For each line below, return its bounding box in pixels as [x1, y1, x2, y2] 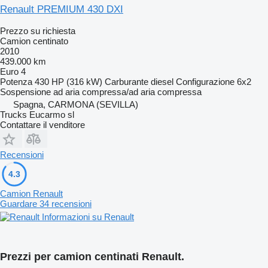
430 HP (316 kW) [35, 76, 102, 87]
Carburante [105, 76, 148, 87]
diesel [151, 76, 173, 87]
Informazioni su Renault [42, 211, 134, 222]
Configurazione [176, 76, 234, 87]
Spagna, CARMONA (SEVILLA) [13, 99, 138, 109]
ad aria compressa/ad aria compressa [53, 86, 202, 97]
